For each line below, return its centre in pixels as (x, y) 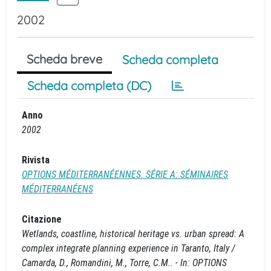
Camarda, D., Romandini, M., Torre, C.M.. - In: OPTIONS (124, 263)
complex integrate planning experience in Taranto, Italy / (129, 248)
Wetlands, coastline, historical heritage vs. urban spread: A (133, 234)
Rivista (36, 160)
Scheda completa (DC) (89, 86)
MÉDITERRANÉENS (57, 189)
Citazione (42, 219)
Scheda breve (64, 59)
